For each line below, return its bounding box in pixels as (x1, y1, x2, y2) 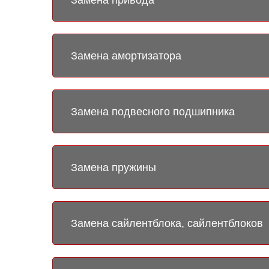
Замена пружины (71, 161, 156, 174)
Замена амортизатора (71, 49, 181, 62)
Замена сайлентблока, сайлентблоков (71, 217, 263, 229)
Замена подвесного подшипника (71, 105, 235, 118)
